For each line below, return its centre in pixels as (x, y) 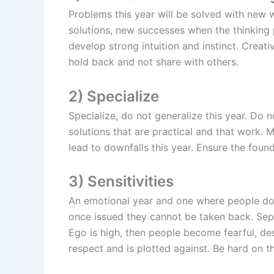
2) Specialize (114, 96)
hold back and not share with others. (154, 62)
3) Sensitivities (121, 182)
